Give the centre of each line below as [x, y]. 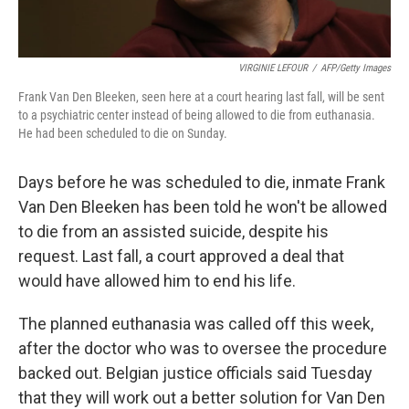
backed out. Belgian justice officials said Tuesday [195, 373]
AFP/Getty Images [356, 68]
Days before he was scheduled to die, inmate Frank [202, 183]
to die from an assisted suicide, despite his [173, 232]
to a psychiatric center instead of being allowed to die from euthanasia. [197, 115]
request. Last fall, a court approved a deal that [181, 257]
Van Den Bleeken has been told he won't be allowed [203, 207]
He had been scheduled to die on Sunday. [123, 134]
